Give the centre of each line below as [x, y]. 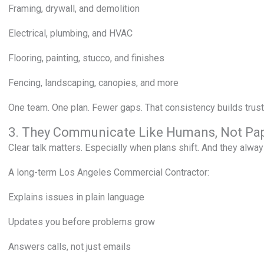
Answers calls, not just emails [70, 247]
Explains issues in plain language [76, 197]
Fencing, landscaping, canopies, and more [93, 83]
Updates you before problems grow [82, 222]
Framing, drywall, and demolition [74, 9]
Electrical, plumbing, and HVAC [70, 33]
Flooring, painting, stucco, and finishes [86, 58]
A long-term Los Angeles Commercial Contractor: [109, 172]
